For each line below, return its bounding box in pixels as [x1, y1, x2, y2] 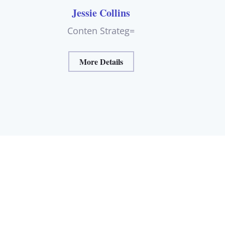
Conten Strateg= [67, 24, 135, 37]
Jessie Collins [72, 5, 131, 20]
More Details [79, 56, 123, 68]
